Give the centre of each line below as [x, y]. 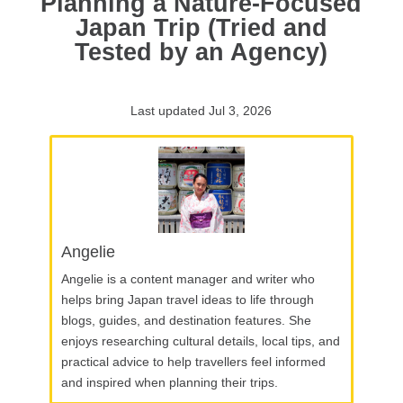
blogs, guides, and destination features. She [186, 320]
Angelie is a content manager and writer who [188, 278]
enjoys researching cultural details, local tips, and [200, 340]
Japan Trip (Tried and [201, 27]
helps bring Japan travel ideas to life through [187, 299]
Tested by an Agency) [201, 52]
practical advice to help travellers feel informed [193, 361]
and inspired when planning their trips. [169, 382]
